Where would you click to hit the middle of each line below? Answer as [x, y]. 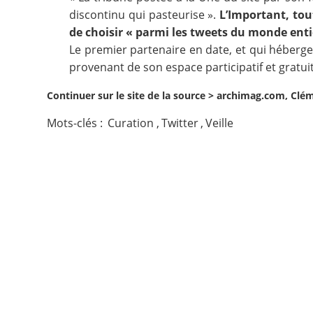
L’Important [253, 15]
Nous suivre [54, 68]
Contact [42, 24]
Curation [131, 123]
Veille [220, 123]
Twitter [180, 123]
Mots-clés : [77, 123]
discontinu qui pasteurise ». [145, 15]
